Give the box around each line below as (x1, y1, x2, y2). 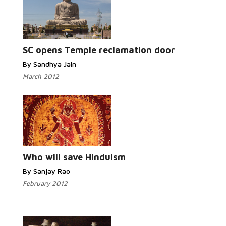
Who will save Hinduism (23, 152, 126, 162)
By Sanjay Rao (23, 166, 70, 175)
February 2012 (23, 179, 68, 187)
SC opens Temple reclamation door (23, 45, 175, 55)
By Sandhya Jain (23, 60, 76, 68)
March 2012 (23, 72, 59, 80)
